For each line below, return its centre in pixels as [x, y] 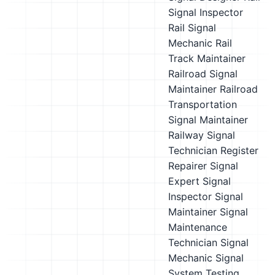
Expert [184, 181]
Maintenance [198, 227]
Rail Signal [192, 28]
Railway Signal [202, 135]
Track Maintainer [207, 58]
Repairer [188, 166]
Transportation [203, 104]
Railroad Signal [203, 74]
